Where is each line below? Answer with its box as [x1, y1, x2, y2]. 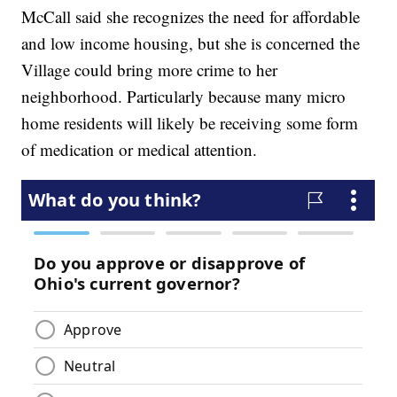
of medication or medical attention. [21, 138, 258, 161]
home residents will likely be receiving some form [21, 112, 359, 135]
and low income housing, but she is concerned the [21, 32, 361, 55]
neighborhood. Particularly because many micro [21, 85, 346, 108]
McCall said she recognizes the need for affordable [21, 5, 361, 28]
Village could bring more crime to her [21, 58, 278, 82]
